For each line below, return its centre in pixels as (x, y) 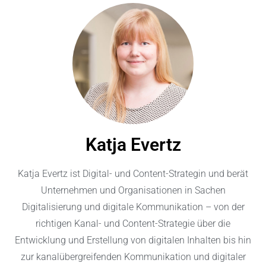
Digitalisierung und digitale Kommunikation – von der (133, 207)
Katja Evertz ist (50, 174)
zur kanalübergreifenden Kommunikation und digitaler (133, 257)
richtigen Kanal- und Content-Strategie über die (133, 224)
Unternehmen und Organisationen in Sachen (133, 191)
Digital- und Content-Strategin (144, 174)
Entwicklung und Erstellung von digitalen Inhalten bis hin (133, 240)
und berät (227, 174)
